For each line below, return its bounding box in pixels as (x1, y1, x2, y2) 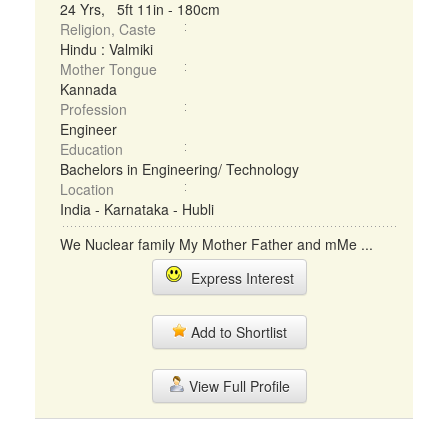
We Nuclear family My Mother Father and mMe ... (60, 234, 373, 254)
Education (60, 139, 123, 159)
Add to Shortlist (187, 322, 287, 342)
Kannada (60, 79, 117, 99)
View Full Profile (184, 376, 290, 396)
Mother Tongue (60, 59, 157, 79)
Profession (60, 99, 127, 119)
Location (60, 179, 114, 199)
